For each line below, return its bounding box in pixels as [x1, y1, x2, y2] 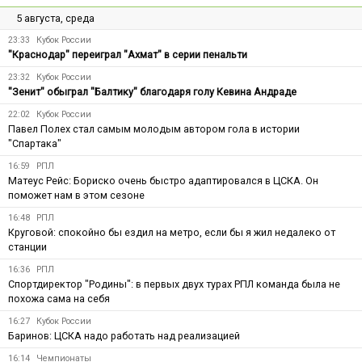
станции [8, 240, 47, 253]
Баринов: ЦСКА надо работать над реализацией [8, 329, 240, 342]
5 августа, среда [16, 11, 95, 24]
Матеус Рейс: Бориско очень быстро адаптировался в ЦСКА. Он [8, 174, 318, 187]
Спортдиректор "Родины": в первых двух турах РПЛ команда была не [8, 277, 340, 290]
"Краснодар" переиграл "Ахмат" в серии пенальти [8, 48, 247, 61]
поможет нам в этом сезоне [8, 188, 145, 201]
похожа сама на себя [8, 292, 110, 305]
